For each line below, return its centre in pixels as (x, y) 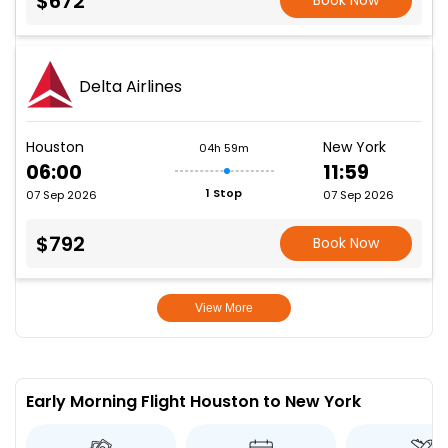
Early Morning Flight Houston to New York (193, 401)
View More (223, 308)
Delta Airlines (130, 86)
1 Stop (224, 192)
